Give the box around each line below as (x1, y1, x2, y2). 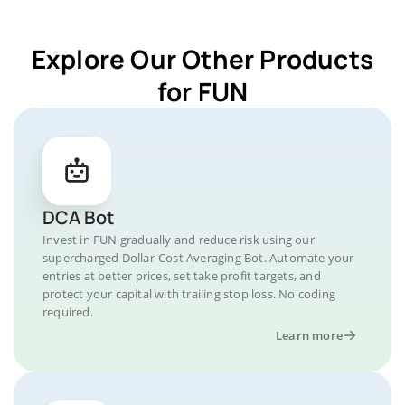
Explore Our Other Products (31, 42, 374, 76)
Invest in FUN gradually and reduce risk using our (42, 231, 315, 248)
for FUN (156, 74, 249, 108)
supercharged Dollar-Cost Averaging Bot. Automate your (42, 250, 354, 266)
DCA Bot (42, 205, 114, 230)
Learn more (276, 327, 343, 344)
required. (42, 304, 93, 320)
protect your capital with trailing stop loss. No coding (42, 286, 336, 302)
